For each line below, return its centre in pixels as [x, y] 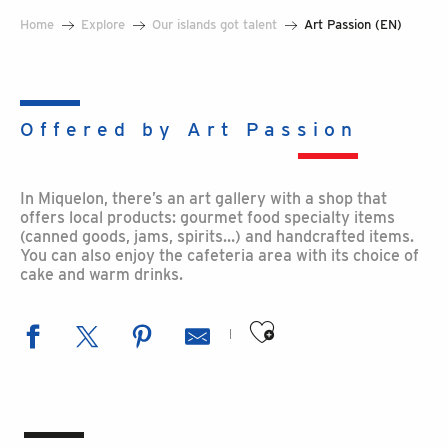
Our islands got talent [214, 24]
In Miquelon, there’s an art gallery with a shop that [203, 198]
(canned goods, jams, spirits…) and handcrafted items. [217, 236]
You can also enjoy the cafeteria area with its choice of [219, 255]
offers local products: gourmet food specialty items [207, 217]
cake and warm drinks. [101, 274]
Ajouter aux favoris [316, 319]
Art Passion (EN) [353, 24]
